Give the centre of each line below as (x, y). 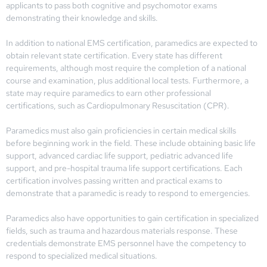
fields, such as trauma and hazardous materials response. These (122, 230)
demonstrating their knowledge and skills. (82, 18)
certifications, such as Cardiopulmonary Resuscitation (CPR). (118, 105)
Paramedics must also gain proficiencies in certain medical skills (121, 130)
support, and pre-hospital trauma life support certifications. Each (124, 168)
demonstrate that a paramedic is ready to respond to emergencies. (128, 193)
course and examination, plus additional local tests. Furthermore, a (127, 80)
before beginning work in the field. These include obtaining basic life (131, 143)
